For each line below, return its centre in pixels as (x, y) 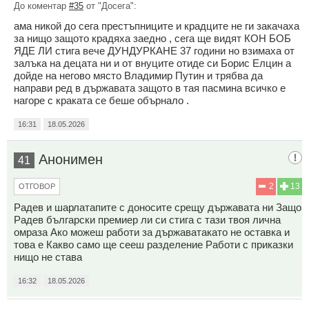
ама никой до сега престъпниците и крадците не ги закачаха (157, 26)
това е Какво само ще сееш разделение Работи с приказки (153, 244)
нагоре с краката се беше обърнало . (101, 100)
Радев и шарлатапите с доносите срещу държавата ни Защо (158, 207)
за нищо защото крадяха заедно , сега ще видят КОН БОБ (152, 38)
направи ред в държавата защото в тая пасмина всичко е (150, 88)
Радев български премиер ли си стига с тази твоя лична (147, 219)
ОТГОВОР (37, 186)
